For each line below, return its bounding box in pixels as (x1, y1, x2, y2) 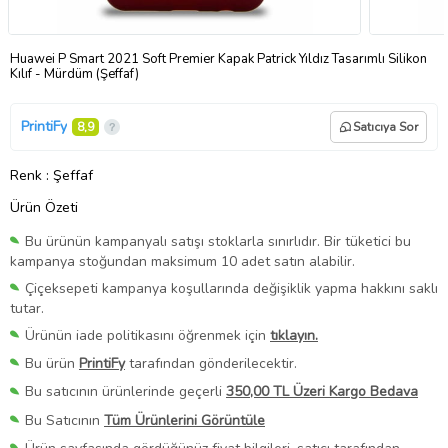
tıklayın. (270, 326, 318, 346)
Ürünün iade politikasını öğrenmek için (25, 326, 270, 346)
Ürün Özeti (10, 197, 78, 217)
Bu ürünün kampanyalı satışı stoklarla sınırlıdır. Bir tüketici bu (25, 231, 411, 251)
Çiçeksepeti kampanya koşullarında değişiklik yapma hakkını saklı (25, 279, 438, 299)
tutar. (10, 299, 44, 319)
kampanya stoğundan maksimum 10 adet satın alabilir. (10, 252, 355, 272)
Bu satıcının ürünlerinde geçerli (25, 382, 226, 402)
